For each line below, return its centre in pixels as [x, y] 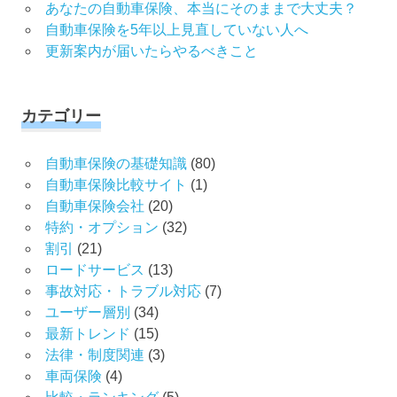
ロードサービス [94, 270]
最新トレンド [87, 334]
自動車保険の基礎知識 [116, 164]
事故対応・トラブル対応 [123, 292]
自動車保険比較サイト [116, 185]
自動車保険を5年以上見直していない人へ [176, 30]
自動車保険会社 [94, 206]
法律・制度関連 [94, 355]
